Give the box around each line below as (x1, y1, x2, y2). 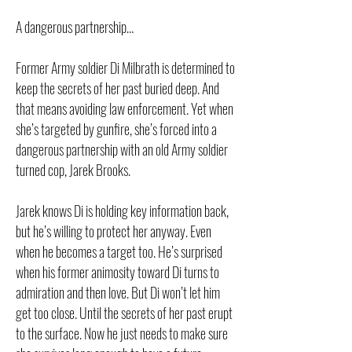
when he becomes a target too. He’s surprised (16, 241, 222, 262)
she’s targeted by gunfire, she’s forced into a (16, 119, 217, 139)
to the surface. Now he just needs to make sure (16, 323, 228, 343)
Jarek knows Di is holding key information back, (16, 200, 229, 221)
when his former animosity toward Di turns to (16, 262, 219, 282)
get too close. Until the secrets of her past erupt (16, 302, 233, 323)
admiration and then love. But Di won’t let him (16, 282, 220, 302)
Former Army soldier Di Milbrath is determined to (16, 57, 235, 78)
